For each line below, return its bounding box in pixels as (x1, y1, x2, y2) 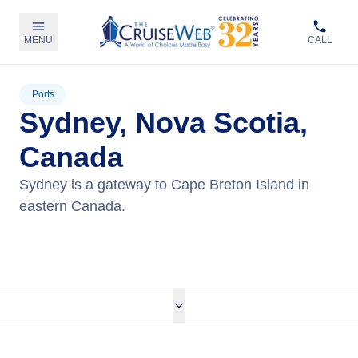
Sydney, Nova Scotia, (19, 106, 308, 139)
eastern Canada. (19, 198, 125, 214)
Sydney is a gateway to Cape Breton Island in (19, 177, 309, 193)
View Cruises (139, 226, 219, 240)
